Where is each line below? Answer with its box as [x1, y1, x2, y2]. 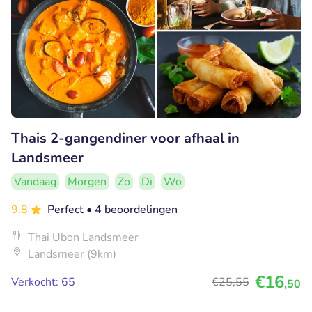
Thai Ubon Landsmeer [28, 229, 139, 245]
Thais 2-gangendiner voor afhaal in [11, 128, 240, 148]
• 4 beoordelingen [86, 201, 178, 217]
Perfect [47, 201, 86, 217]
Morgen [68, 173, 107, 189]
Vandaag [14, 173, 56, 189]
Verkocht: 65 [11, 274, 75, 290]
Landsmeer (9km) [28, 246, 116, 262]
